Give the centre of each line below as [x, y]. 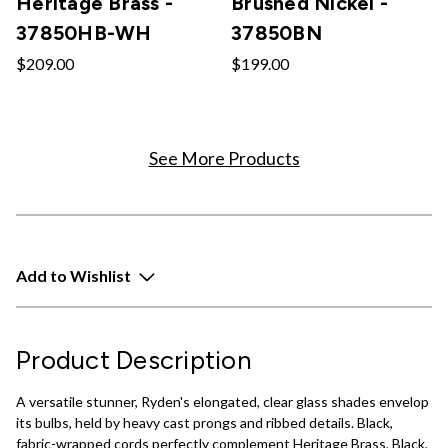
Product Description [134, 359]
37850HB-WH [84, 32]
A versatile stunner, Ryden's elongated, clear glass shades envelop [222, 401]
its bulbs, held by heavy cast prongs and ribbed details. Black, [204, 422]
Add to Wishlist [73, 276]
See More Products [224, 158]
